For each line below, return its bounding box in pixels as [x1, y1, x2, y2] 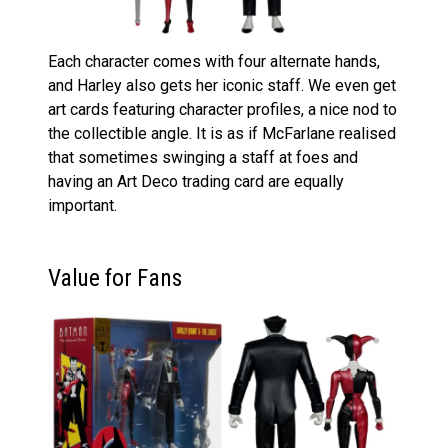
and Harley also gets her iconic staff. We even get [48, 76, 396, 96]
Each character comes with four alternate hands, [48, 52, 380, 72]
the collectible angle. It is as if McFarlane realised [48, 124, 396, 144]
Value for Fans [48, 264, 182, 293]
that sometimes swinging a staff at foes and [48, 148, 358, 168]
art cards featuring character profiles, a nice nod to [48, 100, 397, 120]
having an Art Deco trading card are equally [48, 172, 344, 192]
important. [48, 196, 117, 216]
